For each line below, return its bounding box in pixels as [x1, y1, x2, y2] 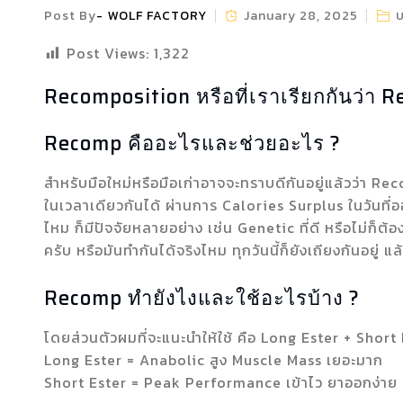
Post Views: [66, 42, 149, 64]
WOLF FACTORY [107, 6, 207, 25]
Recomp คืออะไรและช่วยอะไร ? [43, 128, 341, 159]
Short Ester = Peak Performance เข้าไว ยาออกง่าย [43, 372, 398, 393]
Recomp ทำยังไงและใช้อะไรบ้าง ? [43, 282, 360, 314]
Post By [43, 6, 96, 25]
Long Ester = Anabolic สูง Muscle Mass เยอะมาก [43, 349, 383, 371]
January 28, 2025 [244, 6, 359, 25]
